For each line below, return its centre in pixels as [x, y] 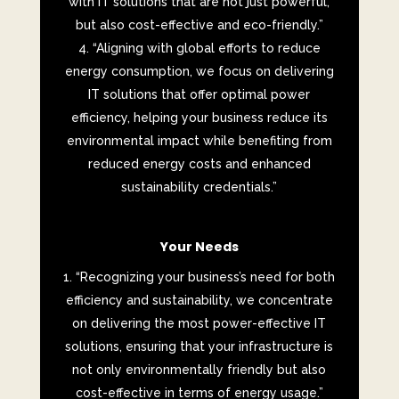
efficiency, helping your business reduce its [199, 118]
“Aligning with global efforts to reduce [206, 49]
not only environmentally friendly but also [199, 370]
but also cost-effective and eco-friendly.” [199, 25]
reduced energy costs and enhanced [199, 164]
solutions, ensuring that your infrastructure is [199, 347]
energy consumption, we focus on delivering [199, 72]
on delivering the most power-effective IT [199, 324]
